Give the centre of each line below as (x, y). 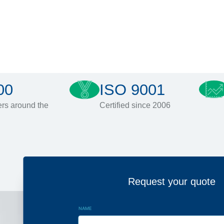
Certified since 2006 (135, 105)
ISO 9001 (132, 90)
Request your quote (171, 181)
